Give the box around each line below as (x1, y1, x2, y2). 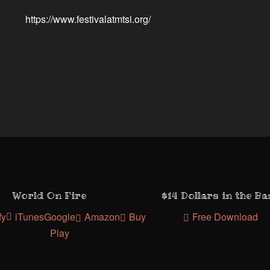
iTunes (15, 209, 45, 224)
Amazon (84, 209, 121, 224)
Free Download (192, 209, 259, 224)
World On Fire (12, 188, 86, 202)
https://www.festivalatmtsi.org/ (25, 12, 151, 27)
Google (44, 209, 76, 224)
